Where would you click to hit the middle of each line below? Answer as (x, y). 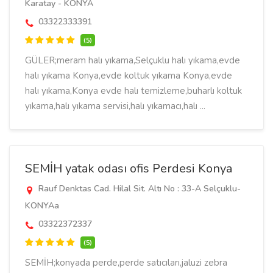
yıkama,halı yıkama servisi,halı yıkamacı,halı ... (115, 106)
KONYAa (42, 206)
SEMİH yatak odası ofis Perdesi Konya (129, 168)
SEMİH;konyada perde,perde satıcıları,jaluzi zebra (126, 263)
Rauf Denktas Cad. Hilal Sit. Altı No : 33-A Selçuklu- (138, 189)
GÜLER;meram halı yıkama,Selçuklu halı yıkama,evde (133, 60)
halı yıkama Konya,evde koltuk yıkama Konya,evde (129, 76)
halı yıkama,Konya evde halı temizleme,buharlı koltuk (133, 91)
